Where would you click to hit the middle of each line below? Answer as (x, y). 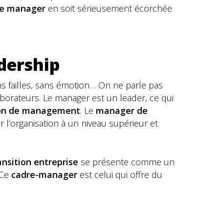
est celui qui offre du (120, 175)
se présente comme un (128, 162)
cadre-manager (44, 175)
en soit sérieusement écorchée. (109, 8)
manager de (122, 110)
